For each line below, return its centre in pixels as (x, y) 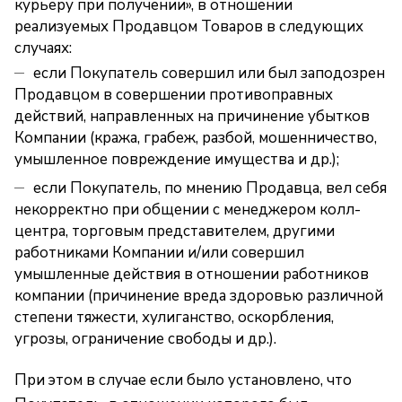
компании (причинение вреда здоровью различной (199, 296)
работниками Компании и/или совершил (159, 253)
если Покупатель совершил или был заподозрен (209, 73)
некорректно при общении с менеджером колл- (188, 210)
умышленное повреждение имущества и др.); (177, 159)
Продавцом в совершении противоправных (174, 95)
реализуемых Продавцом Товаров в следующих (189, 26)
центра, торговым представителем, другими (175, 231)
